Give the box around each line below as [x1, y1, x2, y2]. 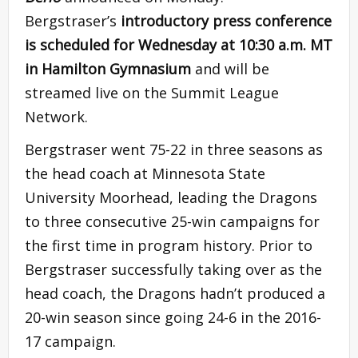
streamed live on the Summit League [25, 82, 279, 102]
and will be [195, 58, 269, 78]
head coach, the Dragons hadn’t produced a [25, 283, 325, 303]
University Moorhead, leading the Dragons [25, 187, 317, 207]
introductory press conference [121, 10, 332, 30]
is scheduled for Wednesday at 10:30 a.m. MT [25, 34, 332, 54]
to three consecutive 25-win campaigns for [25, 211, 320, 231]
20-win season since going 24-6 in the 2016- [25, 307, 321, 327]
